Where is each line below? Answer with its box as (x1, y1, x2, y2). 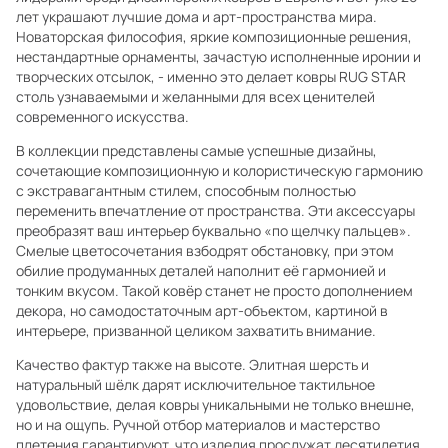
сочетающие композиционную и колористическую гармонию (16, 161, 423, 180)
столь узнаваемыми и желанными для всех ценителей (16, 87, 375, 106)
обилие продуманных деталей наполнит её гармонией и (16, 261, 386, 280)
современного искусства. (16, 107, 189, 126)
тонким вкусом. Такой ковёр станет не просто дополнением (16, 281, 413, 300)
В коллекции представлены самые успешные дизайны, (16, 141, 377, 160)
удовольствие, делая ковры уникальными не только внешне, (16, 395, 415, 414)
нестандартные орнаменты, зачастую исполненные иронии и (16, 47, 421, 66)
